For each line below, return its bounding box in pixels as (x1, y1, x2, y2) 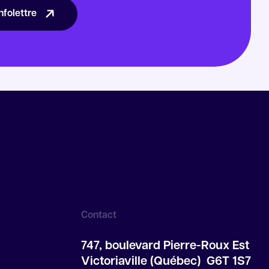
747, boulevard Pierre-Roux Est (81, 240, 249, 252)
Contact (81, 210, 116, 220)
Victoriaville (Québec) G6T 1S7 (81, 255, 251, 268)
